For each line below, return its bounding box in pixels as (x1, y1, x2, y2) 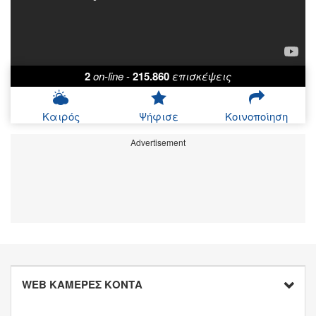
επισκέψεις (172, 68, 231, 84)
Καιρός (42, 109, 80, 124)
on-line (93, 68, 123, 84)
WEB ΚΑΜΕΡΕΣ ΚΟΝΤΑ (22, 276, 142, 293)
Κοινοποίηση (225, 109, 288, 124)
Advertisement (130, 136, 186, 149)
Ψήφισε (139, 109, 178, 124)
